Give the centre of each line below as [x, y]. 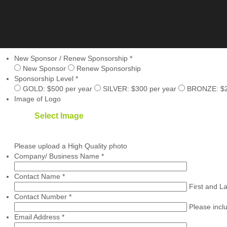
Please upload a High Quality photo [70, 146]
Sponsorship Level [45, 79]
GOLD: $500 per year [57, 89]
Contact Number [41, 196]
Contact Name [38, 176]
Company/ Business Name [58, 156]
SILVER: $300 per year [139, 89]
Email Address [38, 217]
